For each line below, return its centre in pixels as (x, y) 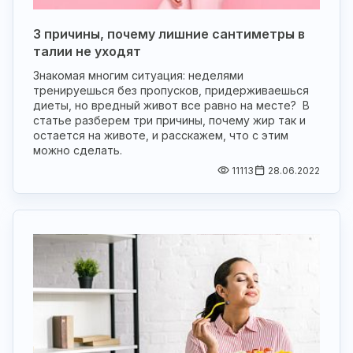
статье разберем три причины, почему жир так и (169, 120)
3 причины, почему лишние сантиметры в (169, 33)
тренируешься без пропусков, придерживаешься (171, 90)
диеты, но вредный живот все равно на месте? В (171, 105)
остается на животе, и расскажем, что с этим (161, 135)
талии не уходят (87, 51)
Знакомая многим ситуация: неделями (138, 75)
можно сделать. (78, 150)
